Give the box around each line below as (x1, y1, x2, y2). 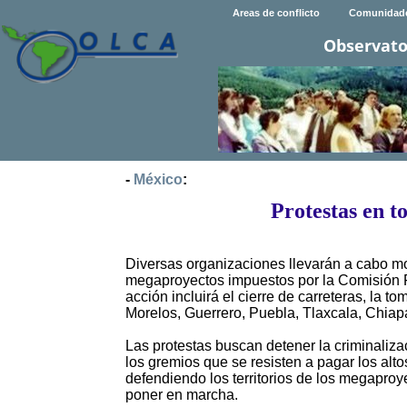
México (134, 172, 183, 188)
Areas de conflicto (232, 7, 320, 19)
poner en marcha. (125, 387, 238, 403)
